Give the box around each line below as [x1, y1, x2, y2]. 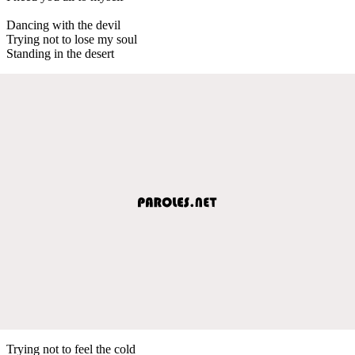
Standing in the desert [6, 46, 114, 60]
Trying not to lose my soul [6, 32, 137, 46]
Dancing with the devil [6, 17, 120, 32]
